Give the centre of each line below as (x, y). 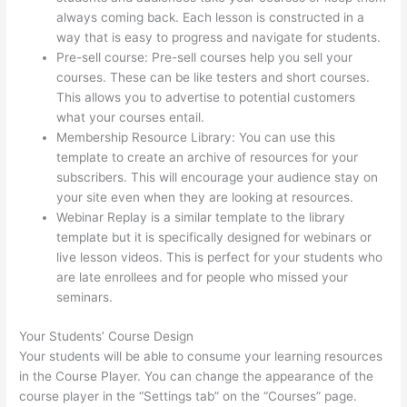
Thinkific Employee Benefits (289, 118)
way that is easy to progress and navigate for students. (219, 38)
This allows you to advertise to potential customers (206, 98)
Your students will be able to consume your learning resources (201, 356)
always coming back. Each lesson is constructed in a (211, 18)
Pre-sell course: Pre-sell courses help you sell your (205, 58)
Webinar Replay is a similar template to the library (201, 218)
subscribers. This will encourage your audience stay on (218, 178)
